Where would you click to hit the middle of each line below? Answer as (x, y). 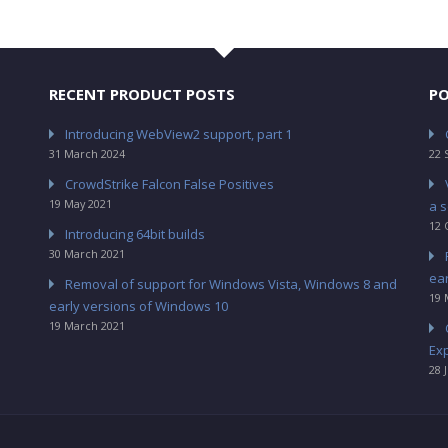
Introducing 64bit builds (135, 233)
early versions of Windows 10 (138, 305)
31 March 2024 (87, 153)
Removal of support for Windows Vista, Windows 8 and (231, 283)
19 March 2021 (87, 325)
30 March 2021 (87, 253)
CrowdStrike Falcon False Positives (169, 183)
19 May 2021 (80, 203)
